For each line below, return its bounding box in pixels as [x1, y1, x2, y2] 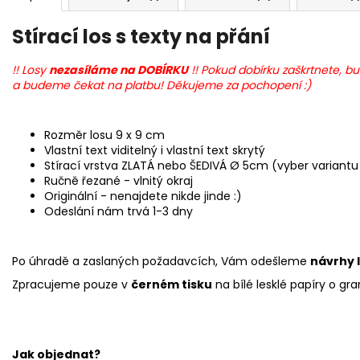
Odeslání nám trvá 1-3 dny [44, 203, 193, 220]
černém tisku [131, 276, 212, 293]
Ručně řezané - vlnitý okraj [44, 173, 193, 190]
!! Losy [12, 62, 49, 79]
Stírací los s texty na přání [12, 22, 270, 50]
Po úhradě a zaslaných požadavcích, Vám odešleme [12, 253, 310, 270]
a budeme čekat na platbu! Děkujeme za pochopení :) [12, 77, 311, 94]
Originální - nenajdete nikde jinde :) [44, 188, 242, 205]
